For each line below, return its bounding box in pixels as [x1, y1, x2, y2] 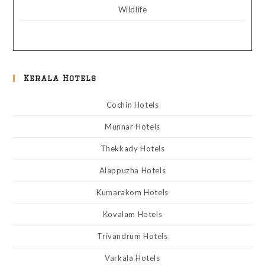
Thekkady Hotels [100, 144, 165, 153]
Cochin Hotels [106, 100, 159, 109]
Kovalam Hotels [102, 209, 163, 219]
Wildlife [118, 5, 147, 14]
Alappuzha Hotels [99, 166, 166, 175]
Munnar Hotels [105, 122, 160, 131]
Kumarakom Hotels [96, 188, 169, 197]
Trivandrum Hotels [97, 231, 168, 241]
